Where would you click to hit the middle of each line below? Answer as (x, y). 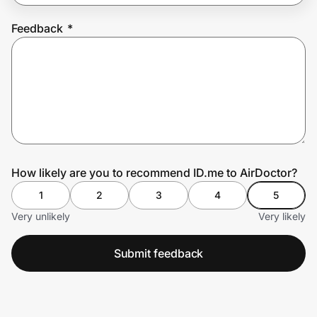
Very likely (282, 216)
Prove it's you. (65, 57)
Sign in (131, 97)
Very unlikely (41, 216)
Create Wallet (54, 97)
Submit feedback (158, 253)
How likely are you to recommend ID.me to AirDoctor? (154, 172)
